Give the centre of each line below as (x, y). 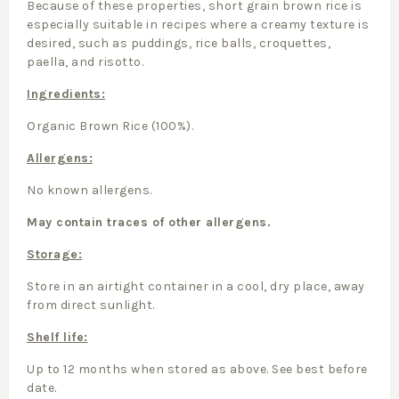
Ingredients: (66, 94)
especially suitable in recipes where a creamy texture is (198, 25)
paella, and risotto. (85, 62)
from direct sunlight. (91, 305)
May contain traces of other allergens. (149, 223)
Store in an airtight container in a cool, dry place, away (196, 287)
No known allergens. (90, 191)
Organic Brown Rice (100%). (110, 126)
